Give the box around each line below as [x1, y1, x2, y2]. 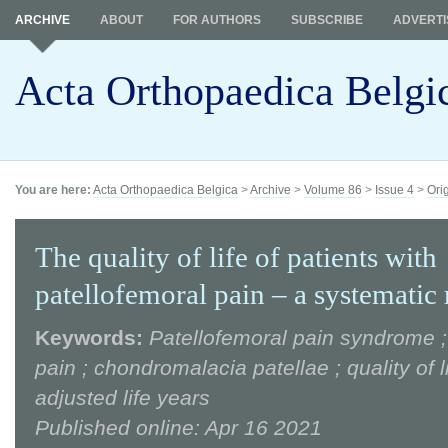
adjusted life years [35, 386, 210, 409]
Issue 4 [375, 183, 414, 197]
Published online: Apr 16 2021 [35, 416, 322, 439]
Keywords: [35, 326, 143, 349]
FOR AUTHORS [173, 13, 261, 27]
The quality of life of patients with [35, 242, 437, 273]
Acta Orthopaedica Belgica [93, 183, 238, 197]
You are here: [15, 183, 91, 197]
